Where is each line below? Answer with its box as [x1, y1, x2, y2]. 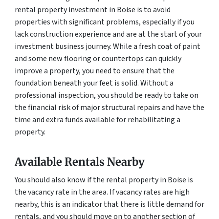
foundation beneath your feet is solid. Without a [15, 77, 174, 88]
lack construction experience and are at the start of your [15, 28, 202, 40]
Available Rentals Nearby [15, 154, 145, 169]
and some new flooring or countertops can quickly [15, 53, 181, 64]
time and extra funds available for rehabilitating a [15, 114, 180, 125]
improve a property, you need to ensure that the [15, 65, 175, 76]
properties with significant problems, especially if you [15, 16, 195, 27]
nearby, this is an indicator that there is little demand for [15, 198, 204, 210]
